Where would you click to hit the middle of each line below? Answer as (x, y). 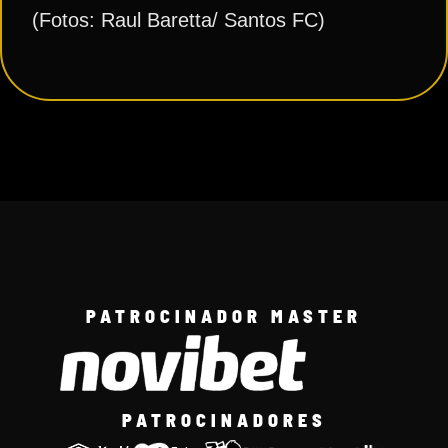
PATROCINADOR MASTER (224, 316)
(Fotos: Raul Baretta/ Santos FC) (178, 19)
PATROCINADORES (224, 419)
